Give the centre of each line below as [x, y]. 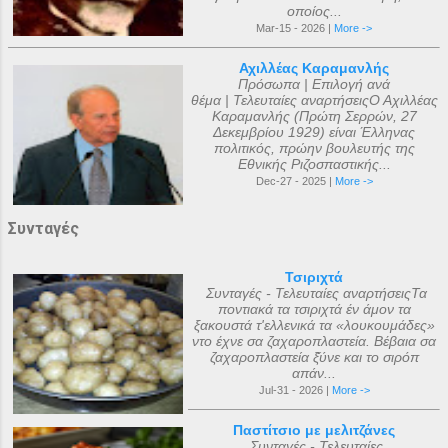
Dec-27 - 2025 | [295, 181]
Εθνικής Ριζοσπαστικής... [314, 164]
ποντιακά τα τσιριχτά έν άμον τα [314, 309]
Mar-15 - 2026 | [295, 28]
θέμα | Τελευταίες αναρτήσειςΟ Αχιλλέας [314, 100]
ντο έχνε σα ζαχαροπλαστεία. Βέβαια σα [314, 341]
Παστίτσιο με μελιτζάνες [314, 430]
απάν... [314, 373]
